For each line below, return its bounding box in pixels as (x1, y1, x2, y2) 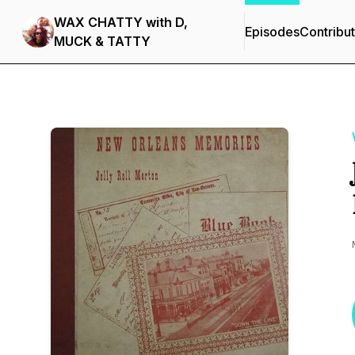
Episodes (245, 24, 300, 40)
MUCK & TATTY (54, 33, 151, 49)
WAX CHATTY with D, (54, 14, 188, 30)
